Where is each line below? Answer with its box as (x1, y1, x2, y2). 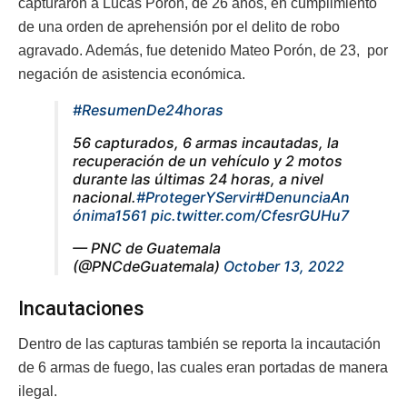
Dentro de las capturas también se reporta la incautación (18, 335, 381, 352)
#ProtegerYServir (136, 188, 255, 207)
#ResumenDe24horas (73, 101, 223, 120)
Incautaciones (18, 296, 144, 320)
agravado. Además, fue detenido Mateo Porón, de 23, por (18, 43, 388, 59)
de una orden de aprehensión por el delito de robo (18, 19, 340, 35)
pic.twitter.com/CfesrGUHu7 (151, 206, 349, 225)
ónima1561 (73, 206, 147, 225)
